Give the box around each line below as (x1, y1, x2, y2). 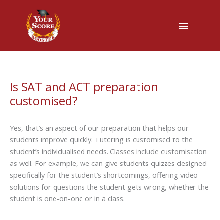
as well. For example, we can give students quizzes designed (10, 158, 207, 168)
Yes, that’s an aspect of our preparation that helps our (10, 122, 189, 133)
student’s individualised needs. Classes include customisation (10, 146, 207, 156)
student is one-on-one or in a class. (10, 193, 125, 203)
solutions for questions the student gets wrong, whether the (10, 181, 209, 192)
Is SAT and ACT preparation (10, 79, 158, 95)
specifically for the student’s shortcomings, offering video (10, 169, 198, 180)
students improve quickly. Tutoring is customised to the (10, 134, 192, 144)
